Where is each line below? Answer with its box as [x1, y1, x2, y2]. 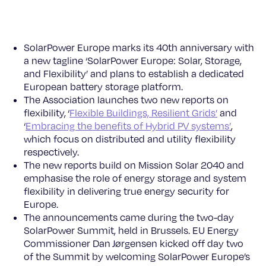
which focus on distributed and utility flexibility [24, 133, 236, 145]
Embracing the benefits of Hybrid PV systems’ [26, 120, 231, 132]
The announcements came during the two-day [24, 211, 234, 223]
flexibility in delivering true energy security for [24, 185, 229, 197]
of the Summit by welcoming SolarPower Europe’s [24, 251, 250, 262]
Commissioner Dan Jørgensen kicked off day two [24, 237, 243, 249]
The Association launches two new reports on [24, 94, 229, 106]
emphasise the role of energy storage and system [24, 172, 246, 184]
